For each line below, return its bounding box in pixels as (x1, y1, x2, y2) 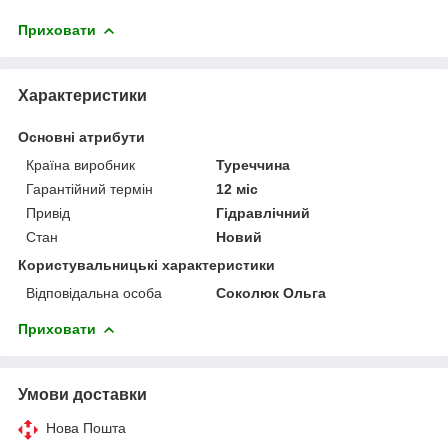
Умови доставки (18, 385, 147, 403)
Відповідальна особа (26, 284, 162, 301)
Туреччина (216, 156, 291, 173)
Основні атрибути (18, 128, 145, 145)
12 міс (216, 180, 259, 197)
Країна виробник (26, 156, 135, 173)
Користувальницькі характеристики (18, 256, 275, 273)
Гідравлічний (216, 204, 311, 221)
